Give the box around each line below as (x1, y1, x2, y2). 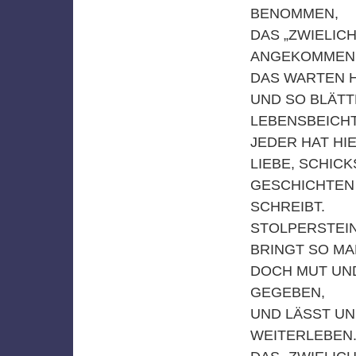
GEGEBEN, (250, 284, 325, 300)
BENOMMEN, (250, 5, 339, 21)
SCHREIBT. (250, 198, 325, 215)
